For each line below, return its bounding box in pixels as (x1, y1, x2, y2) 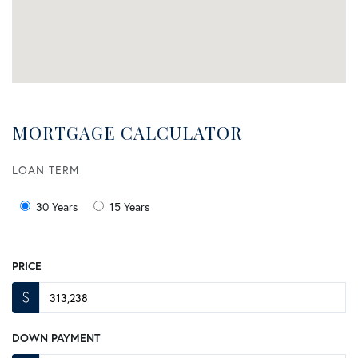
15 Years (109, 199, 149, 215)
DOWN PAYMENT (12, 331, 100, 346)
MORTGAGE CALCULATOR (12, 120, 242, 145)
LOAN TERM (12, 161, 79, 177)
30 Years (36, 199, 78, 215)
